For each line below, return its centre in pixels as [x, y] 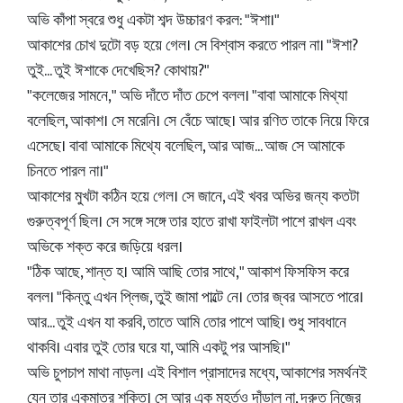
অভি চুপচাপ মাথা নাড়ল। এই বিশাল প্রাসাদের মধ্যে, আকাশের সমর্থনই [197, 373]
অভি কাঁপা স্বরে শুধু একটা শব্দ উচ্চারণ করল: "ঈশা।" [153, 21]
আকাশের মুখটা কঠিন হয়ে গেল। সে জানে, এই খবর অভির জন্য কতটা [193, 197]
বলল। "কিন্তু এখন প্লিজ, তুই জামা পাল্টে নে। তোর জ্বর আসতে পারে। [195, 298]
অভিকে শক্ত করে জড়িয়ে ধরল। [105, 247]
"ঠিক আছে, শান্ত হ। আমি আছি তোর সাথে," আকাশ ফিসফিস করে [188, 273]
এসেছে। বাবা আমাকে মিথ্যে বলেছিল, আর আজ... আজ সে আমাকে [186, 147]
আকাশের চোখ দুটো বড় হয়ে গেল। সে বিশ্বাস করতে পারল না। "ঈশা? [193, 46]
